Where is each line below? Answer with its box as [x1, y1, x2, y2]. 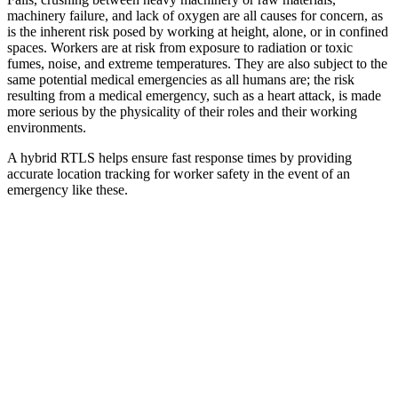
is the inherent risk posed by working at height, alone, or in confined [7, 23, 388, 39]
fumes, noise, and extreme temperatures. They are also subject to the [7, 55, 387, 71]
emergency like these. [7, 181, 128, 197]
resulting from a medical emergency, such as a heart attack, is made [7, 87, 381, 103]
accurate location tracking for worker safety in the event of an [7, 165, 350, 181]
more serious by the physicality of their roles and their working [7, 103, 357, 119]
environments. [7, 119, 86, 135]
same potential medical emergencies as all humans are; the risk [7, 71, 354, 87]
